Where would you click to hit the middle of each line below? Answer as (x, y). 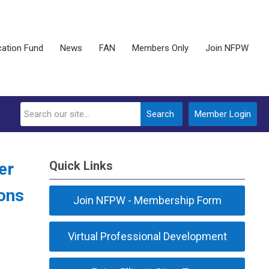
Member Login (223, 114)
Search (160, 114)
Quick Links (81, 166)
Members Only (160, 48)
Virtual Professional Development (147, 236)
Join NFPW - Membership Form (147, 200)
